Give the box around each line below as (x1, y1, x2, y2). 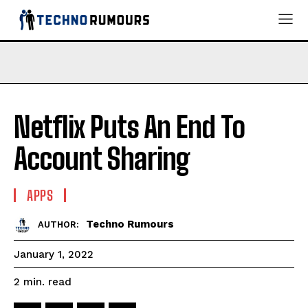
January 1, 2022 (14, 247, 93, 261)
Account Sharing (14, 141, 190, 176)
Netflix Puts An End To (14, 109, 245, 144)
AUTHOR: (38, 219, 79, 230)
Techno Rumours (86, 218, 174, 230)
